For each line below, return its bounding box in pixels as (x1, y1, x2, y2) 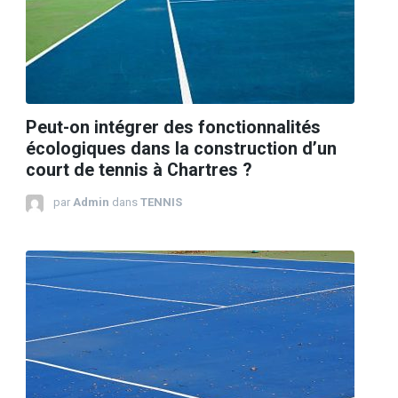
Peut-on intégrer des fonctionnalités (26, 117, 321, 139)
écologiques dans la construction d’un (26, 139, 337, 160)
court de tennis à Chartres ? (26, 160, 251, 181)
